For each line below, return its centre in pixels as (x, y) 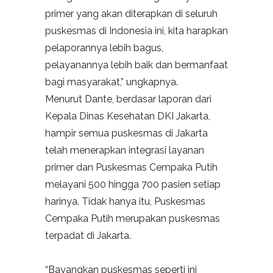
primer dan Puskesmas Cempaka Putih (131, 168)
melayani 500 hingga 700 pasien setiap (133, 185)
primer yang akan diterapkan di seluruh (131, 14)
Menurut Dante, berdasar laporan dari (128, 99)
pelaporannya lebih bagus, (104, 48)
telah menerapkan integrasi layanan (125, 151)
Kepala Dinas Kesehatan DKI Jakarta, (128, 116)
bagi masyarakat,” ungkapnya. (112, 82)
